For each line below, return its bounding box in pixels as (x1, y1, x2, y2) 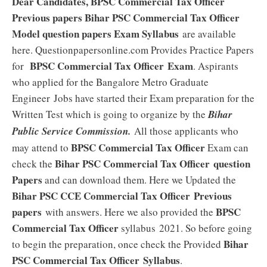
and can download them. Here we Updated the (42, 173, 236, 187)
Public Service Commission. (12, 124, 131, 138)
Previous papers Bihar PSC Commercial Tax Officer (12, 10, 240, 25)
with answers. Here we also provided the (45, 205, 216, 219)
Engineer (12, 91, 50, 105)
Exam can (205, 141, 249, 154)
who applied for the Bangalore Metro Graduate (12, 75, 209, 89)
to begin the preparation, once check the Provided (12, 237, 221, 251)
